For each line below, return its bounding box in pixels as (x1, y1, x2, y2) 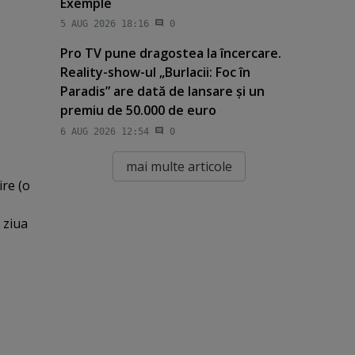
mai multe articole (125, 157, 232, 175)
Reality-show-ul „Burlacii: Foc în (59, 63, 250, 82)
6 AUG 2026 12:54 (59, 125, 149, 137)
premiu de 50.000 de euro (59, 101, 216, 120)
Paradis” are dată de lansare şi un (59, 82, 265, 101)
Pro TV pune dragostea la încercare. (59, 44, 281, 63)
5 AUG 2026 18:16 (59, 18, 149, 30)
